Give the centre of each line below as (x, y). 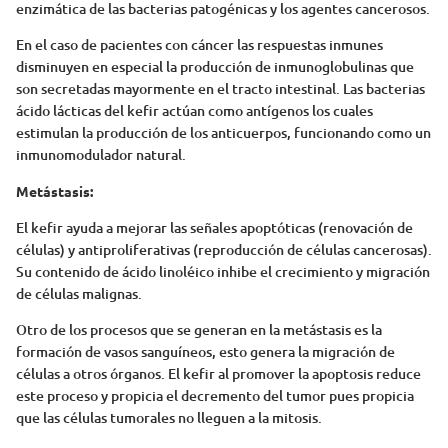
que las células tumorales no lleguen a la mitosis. (169, 418)
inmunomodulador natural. (101, 155)
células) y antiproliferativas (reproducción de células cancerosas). (224, 250)
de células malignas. (79, 294)
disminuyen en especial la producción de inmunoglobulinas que (215, 67)
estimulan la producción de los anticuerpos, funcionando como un (223, 133)
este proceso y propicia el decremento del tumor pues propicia (215, 396)
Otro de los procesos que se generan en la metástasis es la (199, 330)
